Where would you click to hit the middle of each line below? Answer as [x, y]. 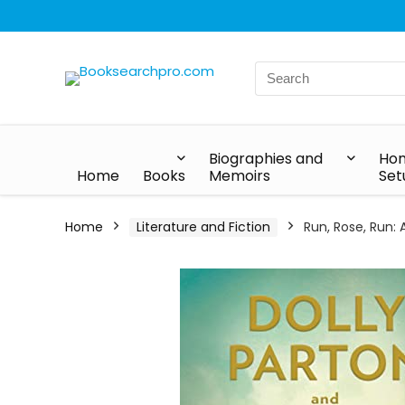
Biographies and [266, 159]
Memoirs [240, 176]
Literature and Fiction [203, 227]
